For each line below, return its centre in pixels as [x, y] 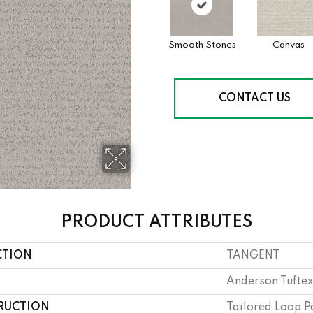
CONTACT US [255, 99]
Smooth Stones [202, 45]
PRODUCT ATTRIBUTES [156, 223]
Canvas [289, 45]
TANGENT [253, 256]
